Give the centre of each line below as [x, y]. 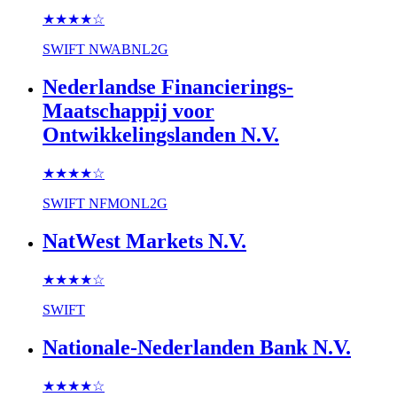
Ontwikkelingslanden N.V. [161, 135]
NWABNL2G [128, 50]
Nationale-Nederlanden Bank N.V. [197, 347]
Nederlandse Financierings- [168, 87]
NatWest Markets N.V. [144, 241]
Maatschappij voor [128, 111]
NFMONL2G [128, 203]
